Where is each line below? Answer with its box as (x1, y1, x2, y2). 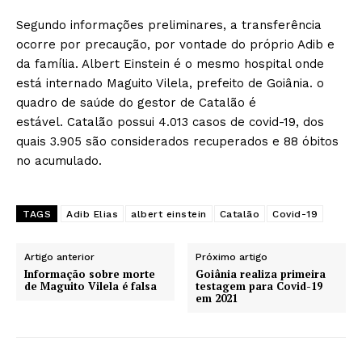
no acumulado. (16, 154, 102, 169)
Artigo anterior (24, 251, 95, 263)
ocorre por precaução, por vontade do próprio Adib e (16, 37, 335, 53)
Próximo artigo (196, 251, 268, 263)
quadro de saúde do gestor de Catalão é (16, 95, 256, 111)
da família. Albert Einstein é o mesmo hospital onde (16, 57, 324, 72)
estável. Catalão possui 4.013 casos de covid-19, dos (16, 115, 324, 130)
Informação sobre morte (24, 267, 155, 282)
